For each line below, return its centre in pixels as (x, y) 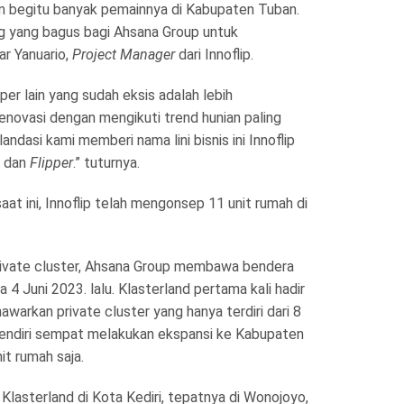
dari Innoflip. (214, 55)
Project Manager (124, 55)
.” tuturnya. (106, 163)
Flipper (51, 163)
